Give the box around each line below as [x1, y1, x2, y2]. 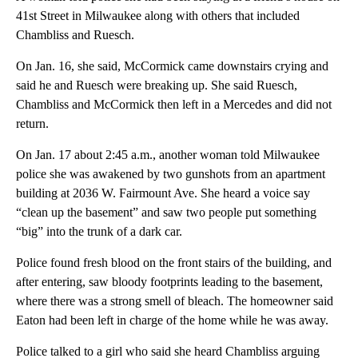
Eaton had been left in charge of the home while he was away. [16, 312, 328, 327]
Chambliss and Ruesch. [16, 27, 134, 42]
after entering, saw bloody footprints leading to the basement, [16, 274, 323, 288]
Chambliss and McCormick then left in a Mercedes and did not [16, 97, 332, 111]
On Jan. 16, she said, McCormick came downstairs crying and [16, 58, 328, 73]
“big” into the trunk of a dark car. [16, 224, 182, 238]
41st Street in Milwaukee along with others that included [16, 8, 300, 22]
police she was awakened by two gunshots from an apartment [16, 166, 325, 181]
